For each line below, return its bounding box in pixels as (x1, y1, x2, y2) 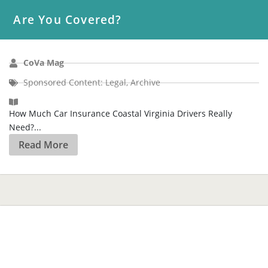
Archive (130, 18, 161, 30)
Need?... (9, 62, 42, 74)
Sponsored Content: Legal (23, 18, 127, 30)
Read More (19, 79, 69, 93)
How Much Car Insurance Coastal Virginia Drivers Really (9, 48, 233, 60)
